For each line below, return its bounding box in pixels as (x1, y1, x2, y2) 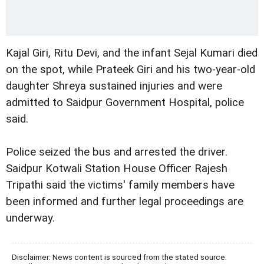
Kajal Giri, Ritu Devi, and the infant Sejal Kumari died (6, 47, 258, 60)
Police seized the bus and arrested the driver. (6, 146, 227, 159)
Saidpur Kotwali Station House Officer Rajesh (6, 162, 227, 176)
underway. (6, 212, 55, 225)
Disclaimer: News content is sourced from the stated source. (12, 252, 227, 262)
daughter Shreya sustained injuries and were (6, 80, 222, 93)
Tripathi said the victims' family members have (6, 179, 235, 192)
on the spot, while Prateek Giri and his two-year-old (6, 63, 255, 77)
